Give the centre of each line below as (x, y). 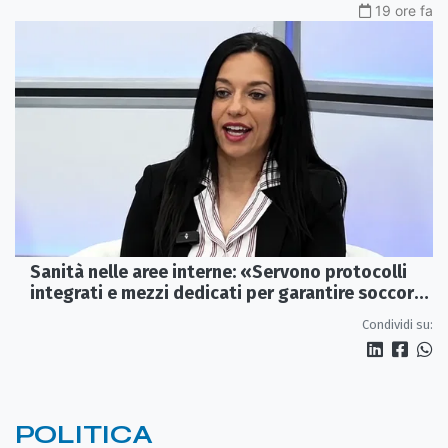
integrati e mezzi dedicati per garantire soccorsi (229, 292)
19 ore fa (404, 11)
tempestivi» (81, 313)
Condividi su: (397, 324)
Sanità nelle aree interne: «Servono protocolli (218, 271)
